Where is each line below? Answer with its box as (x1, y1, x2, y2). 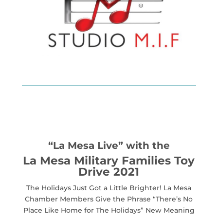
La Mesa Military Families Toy (23, 153, 195, 167)
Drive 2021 (78, 164, 140, 179)
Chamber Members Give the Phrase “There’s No (25, 194, 193, 203)
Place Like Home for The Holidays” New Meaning (23, 205, 195, 215)
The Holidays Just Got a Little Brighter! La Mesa (26, 183, 192, 192)
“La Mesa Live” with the (48, 139, 170, 151)
